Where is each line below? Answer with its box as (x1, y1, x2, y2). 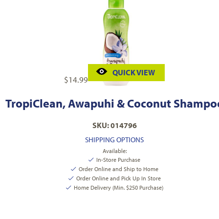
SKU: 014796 (92, 120, 137, 131)
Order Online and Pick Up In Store (76, 175, 161, 182)
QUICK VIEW (112, 67, 155, 78)
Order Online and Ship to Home (78, 165, 158, 173)
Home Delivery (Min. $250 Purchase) (73, 184, 163, 192)
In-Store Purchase (96, 156, 140, 164)
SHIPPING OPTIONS (85, 135, 144, 145)
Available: (102, 147, 127, 155)
